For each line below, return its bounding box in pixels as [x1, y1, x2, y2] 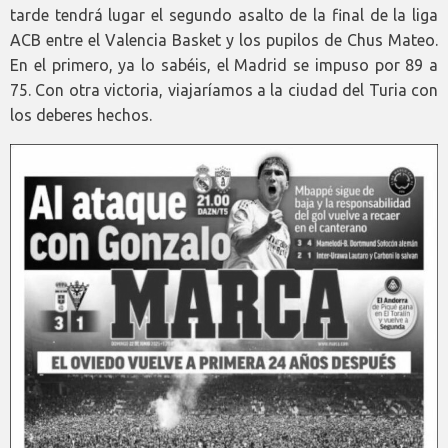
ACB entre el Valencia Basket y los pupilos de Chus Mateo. [10, 31, 438, 50]
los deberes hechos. [10, 106, 152, 125]
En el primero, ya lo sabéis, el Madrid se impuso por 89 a [10, 56, 438, 75]
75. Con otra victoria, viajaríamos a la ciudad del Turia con [10, 81, 438, 100]
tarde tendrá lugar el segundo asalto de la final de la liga [10, 6, 438, 25]
